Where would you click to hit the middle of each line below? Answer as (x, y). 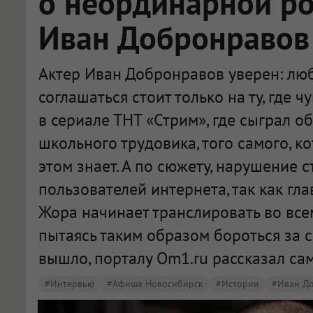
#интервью (70, 284)
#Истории (238, 284)
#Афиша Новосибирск (155, 284)
